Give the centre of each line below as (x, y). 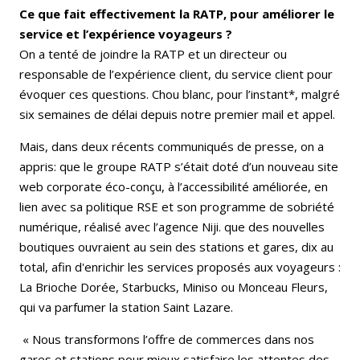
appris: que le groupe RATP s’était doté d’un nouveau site (179, 167)
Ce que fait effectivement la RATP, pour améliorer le (177, 14)
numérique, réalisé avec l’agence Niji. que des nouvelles (172, 227)
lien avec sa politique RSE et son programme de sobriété (177, 207)
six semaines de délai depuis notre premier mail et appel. (177, 115)
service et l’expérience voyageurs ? (126, 34)
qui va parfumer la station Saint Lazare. (126, 307)
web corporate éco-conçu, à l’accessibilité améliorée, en (174, 187)
